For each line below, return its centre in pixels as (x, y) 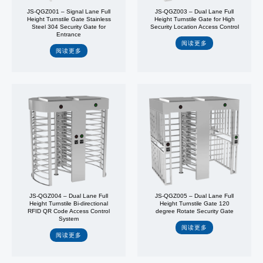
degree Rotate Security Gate (194, 211)
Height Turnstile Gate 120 (194, 204)
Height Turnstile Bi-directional (69, 204)
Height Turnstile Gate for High (194, 19)
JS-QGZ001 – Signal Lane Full (69, 12)
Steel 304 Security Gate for (69, 27)
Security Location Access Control (194, 27)
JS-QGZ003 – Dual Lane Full (194, 12)
